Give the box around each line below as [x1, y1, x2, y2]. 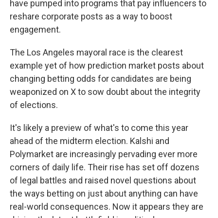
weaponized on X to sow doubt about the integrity [10, 87, 200, 97]
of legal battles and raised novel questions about [10, 175, 196, 185]
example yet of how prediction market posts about [10, 60, 204, 71]
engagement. [10, 24, 61, 35]
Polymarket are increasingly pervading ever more [10, 149, 198, 159]
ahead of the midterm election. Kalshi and [10, 136, 169, 146]
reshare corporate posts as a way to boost [10, 11, 172, 21]
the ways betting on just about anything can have [10, 188, 198, 199]
